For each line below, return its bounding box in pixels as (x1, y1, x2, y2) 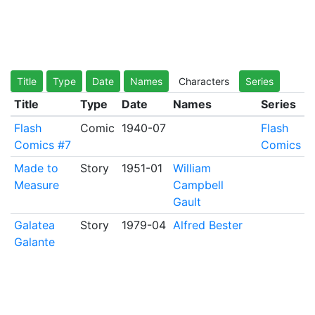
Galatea (13, 218, 55, 232)
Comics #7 (13, 138, 71, 152)
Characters (179, 75, 229, 87)
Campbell (172, 178, 224, 192)
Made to (13, 161, 58, 175)
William (172, 161, 211, 175)
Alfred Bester (172, 218, 243, 232)
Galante (13, 235, 55, 249)
